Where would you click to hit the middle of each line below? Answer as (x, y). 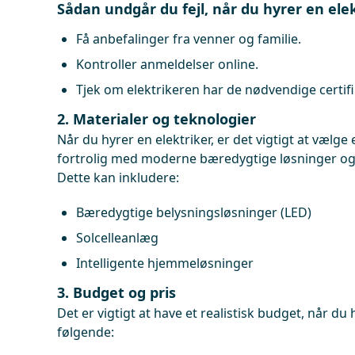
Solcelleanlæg (117, 238)
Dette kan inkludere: (118, 177)
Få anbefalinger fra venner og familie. (189, 39)
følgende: (86, 332)
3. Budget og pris (116, 292)
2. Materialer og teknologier (157, 119)
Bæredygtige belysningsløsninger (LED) (194, 212)
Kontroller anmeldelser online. (167, 64)
